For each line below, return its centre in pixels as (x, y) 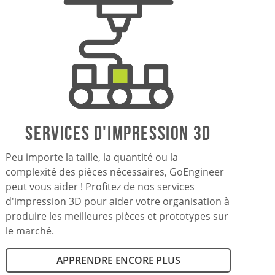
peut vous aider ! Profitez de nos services (100, 186)
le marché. (30, 230)
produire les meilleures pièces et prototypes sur (117, 216)
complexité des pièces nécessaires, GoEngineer (115, 172)
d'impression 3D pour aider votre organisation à (118, 201)
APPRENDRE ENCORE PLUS (118, 260)
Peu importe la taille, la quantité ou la (92, 157)
